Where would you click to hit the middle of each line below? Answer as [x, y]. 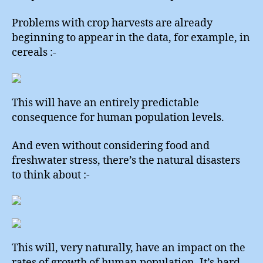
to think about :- [51, 175]
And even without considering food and [111, 146]
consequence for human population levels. [118, 118]
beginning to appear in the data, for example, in [131, 38]
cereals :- [34, 53]
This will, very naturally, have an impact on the [129, 248]
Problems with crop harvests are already [112, 23]
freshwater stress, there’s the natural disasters [126, 160]
